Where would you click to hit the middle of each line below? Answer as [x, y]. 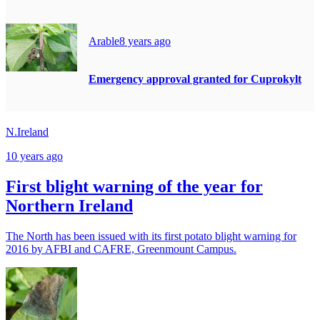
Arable [104, 41]
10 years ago [34, 156]
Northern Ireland [69, 205]
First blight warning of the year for [134, 186]
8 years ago [145, 41]
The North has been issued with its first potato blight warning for [151, 236]
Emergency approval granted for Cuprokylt [195, 79]
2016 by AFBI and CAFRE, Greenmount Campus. [121, 249]
